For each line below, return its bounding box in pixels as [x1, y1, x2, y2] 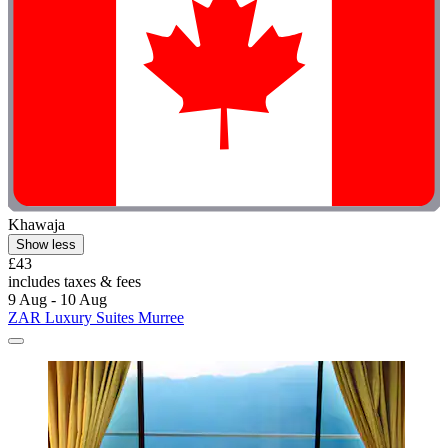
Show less [16, 237, 76, 253]
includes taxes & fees [8, 273, 141, 291]
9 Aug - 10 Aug [8, 291, 107, 309]
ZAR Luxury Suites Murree [8, 309, 184, 327]
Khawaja [8, 216, 65, 234]
